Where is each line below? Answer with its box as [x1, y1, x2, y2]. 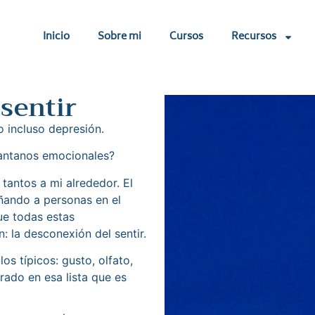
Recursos [231, 28, 277, 46]
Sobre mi [98, 28, 142, 46]
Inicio [43, 28, 70, 46]
